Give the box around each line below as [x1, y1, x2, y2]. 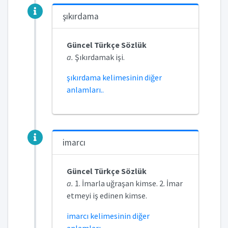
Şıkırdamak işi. [73, 52, 125, 62]
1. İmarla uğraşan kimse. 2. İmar [73, 178, 183, 188]
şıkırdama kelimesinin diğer [66, 72, 162, 82]
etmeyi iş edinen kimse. [66, 190, 147, 201]
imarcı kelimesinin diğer [66, 211, 150, 221]
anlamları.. [66, 84, 104, 95]
